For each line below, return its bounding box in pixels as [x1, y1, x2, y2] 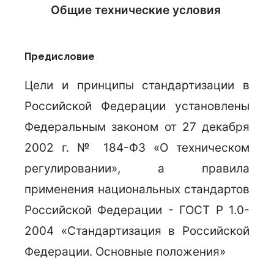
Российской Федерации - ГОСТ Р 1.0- [24, 203, 250, 217]
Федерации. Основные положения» [24, 245, 226, 259]
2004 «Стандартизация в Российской [24, 224, 250, 238]
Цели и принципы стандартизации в [24, 78, 250, 92]
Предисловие [24, 51, 95, 62]
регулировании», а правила [24, 161, 250, 176]
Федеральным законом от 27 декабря [24, 120, 250, 134]
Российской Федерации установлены [24, 99, 250, 113]
